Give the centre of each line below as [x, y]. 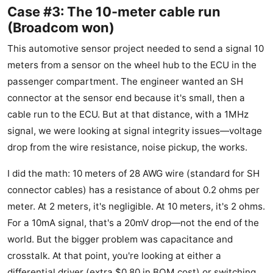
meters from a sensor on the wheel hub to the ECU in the [132, 65]
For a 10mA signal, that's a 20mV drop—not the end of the [133, 223]
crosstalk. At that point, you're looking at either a [114, 256]
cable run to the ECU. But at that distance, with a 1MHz [128, 115]
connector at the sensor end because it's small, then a [126, 98]
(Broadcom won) [61, 28]
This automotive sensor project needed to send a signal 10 [136, 49]
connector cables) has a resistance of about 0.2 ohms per [133, 190]
